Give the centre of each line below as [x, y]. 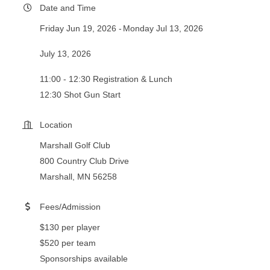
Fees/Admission [70, 206]
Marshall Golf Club [75, 145]
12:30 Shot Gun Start [80, 94]
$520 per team [68, 243]
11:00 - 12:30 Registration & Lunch [106, 79]
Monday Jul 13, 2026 [163, 28]
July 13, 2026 [65, 53]
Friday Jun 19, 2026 [78, 28]
